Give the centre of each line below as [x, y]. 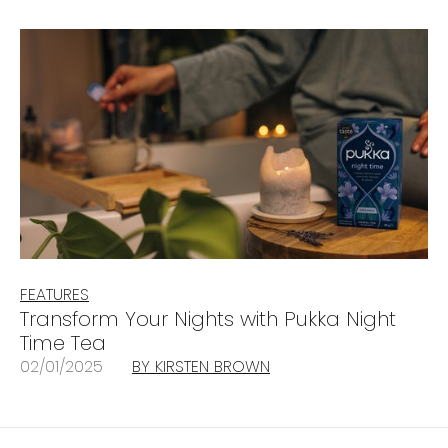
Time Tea [63, 343]
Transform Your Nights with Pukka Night [208, 319]
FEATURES [54, 295]
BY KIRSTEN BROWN [201, 367]
